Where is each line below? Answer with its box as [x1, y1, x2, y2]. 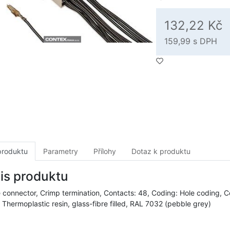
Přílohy [93, 147, 116, 156]
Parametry [43, 147, 78, 156]
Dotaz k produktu [131, 147, 190, 156]
